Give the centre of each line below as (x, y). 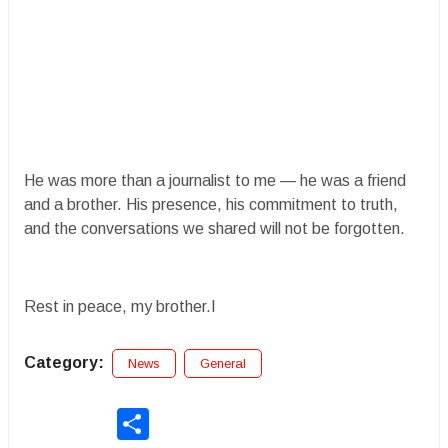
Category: (64, 362)
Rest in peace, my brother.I (120, 306)
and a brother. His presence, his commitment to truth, (211, 204)
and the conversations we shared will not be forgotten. (216, 228)
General (223, 363)
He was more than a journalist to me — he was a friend (215, 180)
